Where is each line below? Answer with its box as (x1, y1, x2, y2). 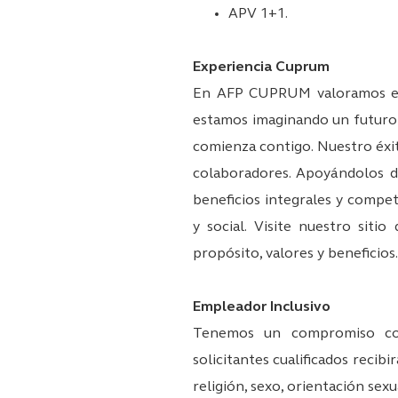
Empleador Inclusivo (193, 299, 330, 314)
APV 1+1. (228, 6, 288, 21)
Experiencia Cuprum (193, 60, 330, 75)
